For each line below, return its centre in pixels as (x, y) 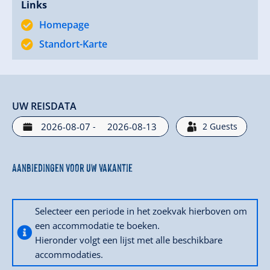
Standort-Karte (73, 44)
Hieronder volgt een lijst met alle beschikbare (129, 240)
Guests (224, 126)
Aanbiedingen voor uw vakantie (72, 167)
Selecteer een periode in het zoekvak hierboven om (141, 211)
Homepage (64, 24)
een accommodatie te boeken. (97, 225)
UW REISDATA (44, 106)
